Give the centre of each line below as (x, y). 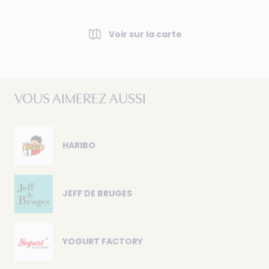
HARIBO (79, 145)
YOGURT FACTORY (103, 241)
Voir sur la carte (145, 34)
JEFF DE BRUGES (97, 193)
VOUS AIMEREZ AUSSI (80, 100)
